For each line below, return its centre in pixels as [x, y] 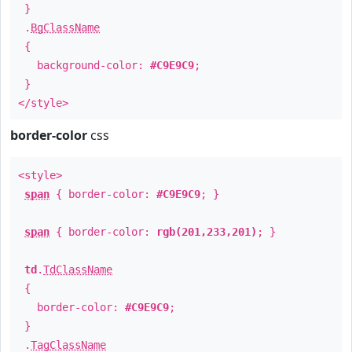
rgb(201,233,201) [207, 232]
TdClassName [78, 269]
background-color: [84, 65]
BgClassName [65, 27]
